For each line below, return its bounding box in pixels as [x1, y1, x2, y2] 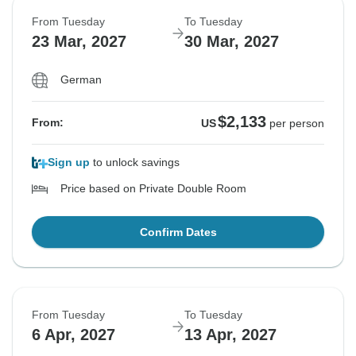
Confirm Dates [139, 226, 217, 239]
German [60, 73, 102, 87]
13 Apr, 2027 [184, 326, 277, 344]
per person [269, 117, 324, 130]
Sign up [48, 156, 90, 169]
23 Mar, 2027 [32, 33, 126, 51]
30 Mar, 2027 [184, 33, 279, 51]
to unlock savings [90, 156, 180, 169]
